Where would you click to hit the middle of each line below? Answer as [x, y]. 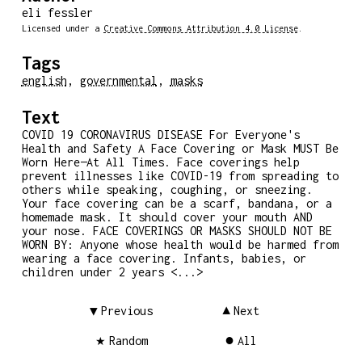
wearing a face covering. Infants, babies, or [164, 258]
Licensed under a [63, 28]
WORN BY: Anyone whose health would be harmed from [180, 244]
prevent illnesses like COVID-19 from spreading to [180, 176]
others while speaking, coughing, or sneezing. [167, 189]
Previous [127, 311]
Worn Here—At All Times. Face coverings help [160, 162]
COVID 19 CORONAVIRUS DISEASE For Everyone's [160, 135]
